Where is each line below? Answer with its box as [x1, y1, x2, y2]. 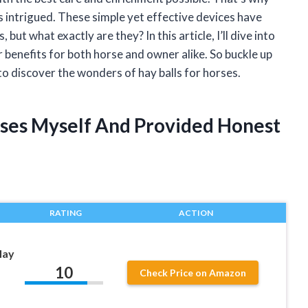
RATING [49, 207, 82, 218]
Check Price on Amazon [140, 267, 247, 279]
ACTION [178, 207, 213, 218]
